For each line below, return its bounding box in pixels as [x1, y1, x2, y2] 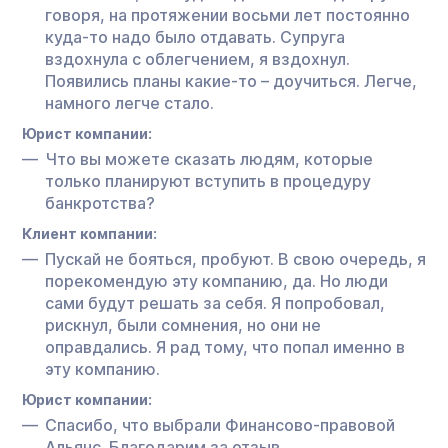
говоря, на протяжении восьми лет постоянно [45, 4, 410, 25]
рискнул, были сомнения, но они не [45, 314, 321, 335]
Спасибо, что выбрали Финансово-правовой [45, 414, 395, 435]
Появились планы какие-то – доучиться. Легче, [45, 70, 417, 91]
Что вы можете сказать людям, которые [45, 148, 373, 169]
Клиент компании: [22, 224, 157, 242]
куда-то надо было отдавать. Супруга [45, 26, 345, 47]
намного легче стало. [45, 92, 214, 113]
